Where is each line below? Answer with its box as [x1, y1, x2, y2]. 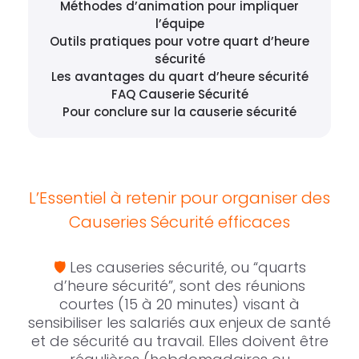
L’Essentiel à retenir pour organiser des [29, 186, 330, 209]
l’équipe [155, 14, 204, 32]
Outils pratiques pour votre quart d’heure [50, 32, 309, 50]
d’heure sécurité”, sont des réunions [54, 275, 305, 296]
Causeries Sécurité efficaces [69, 210, 290, 233]
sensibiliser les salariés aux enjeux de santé [28, 312, 331, 333]
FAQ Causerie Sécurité [111, 85, 248, 103]
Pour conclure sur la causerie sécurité [63, 103, 296, 120]
